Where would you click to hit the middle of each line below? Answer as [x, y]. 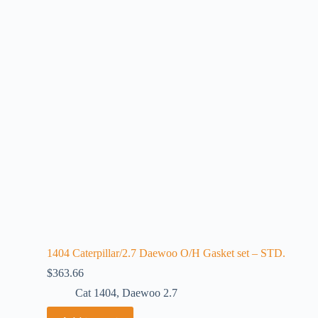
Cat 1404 [96, 293]
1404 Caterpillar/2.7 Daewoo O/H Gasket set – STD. [166, 253]
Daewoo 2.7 [150, 293]
